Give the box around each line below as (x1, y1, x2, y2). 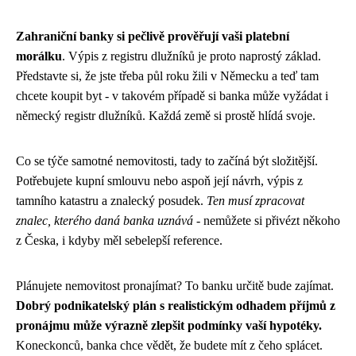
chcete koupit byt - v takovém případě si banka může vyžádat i (16, 88, 328, 103)
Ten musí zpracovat (207, 193, 304, 207)
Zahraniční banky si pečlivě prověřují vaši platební (16, 29, 289, 43)
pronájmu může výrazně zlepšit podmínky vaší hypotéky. (16, 318, 322, 332)
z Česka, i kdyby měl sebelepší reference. (16, 233, 222, 247)
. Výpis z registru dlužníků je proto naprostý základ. (62, 48, 321, 63)
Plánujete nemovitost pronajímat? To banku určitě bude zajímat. (16, 278, 334, 292)
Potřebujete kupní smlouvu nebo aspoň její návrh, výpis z (16, 173, 303, 188)
